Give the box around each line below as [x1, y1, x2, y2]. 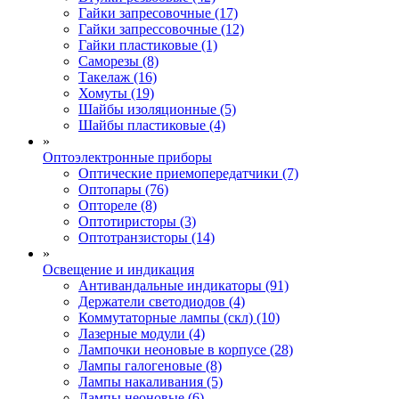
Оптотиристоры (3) [78, 213, 196, 229]
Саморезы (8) [78, 53, 159, 69]
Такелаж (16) [78, 69, 157, 85]
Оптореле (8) [78, 197, 157, 213]
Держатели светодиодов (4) [78, 293, 245, 309]
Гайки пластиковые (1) [78, 37, 217, 53]
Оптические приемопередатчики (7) [78, 165, 298, 181]
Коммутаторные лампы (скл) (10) [78, 309, 280, 325]
